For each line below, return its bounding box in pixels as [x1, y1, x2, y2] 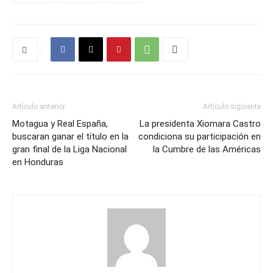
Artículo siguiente [203, 102, 261, 111]
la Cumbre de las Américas [153, 144, 261, 155]
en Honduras [12, 157, 63, 168]
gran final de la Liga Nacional [12, 144, 127, 155]
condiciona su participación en [138, 131, 261, 142]
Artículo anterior [12, 102, 65, 111]
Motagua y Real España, [12, 118, 108, 129]
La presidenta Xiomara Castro [140, 118, 261, 129]
